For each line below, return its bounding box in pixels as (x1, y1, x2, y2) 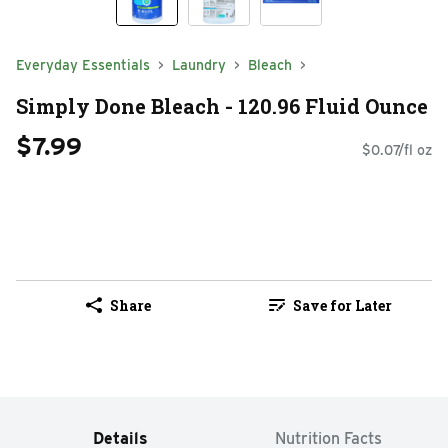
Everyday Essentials (16, 57, 150, 73)
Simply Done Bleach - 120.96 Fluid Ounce (16, 92, 428, 119)
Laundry (172, 57, 226, 73)
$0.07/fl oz (362, 142, 432, 159)
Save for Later (292, 295, 392, 315)
